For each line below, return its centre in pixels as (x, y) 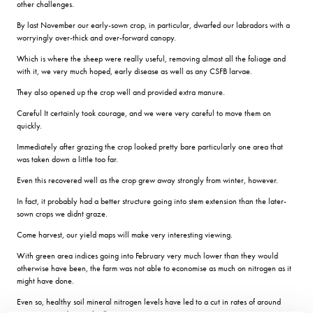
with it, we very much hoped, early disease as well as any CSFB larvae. (134, 71)
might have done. (45, 281)
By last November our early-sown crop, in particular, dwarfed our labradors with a (153, 25)
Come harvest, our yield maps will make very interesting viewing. (125, 234)
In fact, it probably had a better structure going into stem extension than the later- (152, 201)
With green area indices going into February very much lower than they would (147, 255)
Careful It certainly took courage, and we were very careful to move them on (144, 113)
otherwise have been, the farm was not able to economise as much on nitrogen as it (154, 268)
